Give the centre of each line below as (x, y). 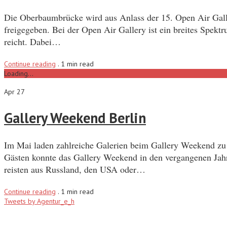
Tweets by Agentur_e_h (39, 201)
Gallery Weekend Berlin (75, 118)
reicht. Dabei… (32, 42)
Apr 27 (14, 92)
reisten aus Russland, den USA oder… (75, 169)
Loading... (19, 74)
